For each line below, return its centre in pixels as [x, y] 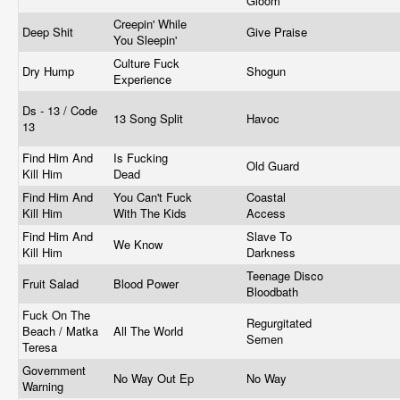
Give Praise [279, 32]
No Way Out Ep [155, 378]
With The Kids [152, 213]
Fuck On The [56, 315]
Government [54, 370]
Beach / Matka [60, 331]
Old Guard [275, 166]
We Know [140, 244]
